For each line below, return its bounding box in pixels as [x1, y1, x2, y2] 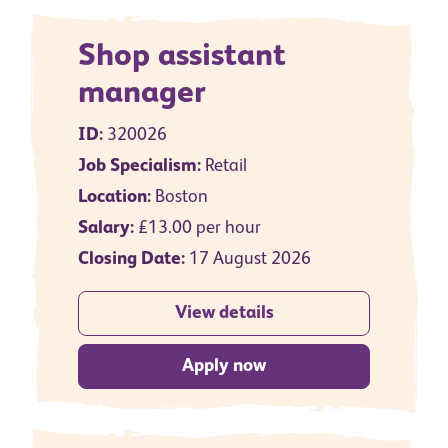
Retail [201, 157, 247, 176]
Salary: [78, 219, 134, 238]
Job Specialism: [78, 157, 201, 176]
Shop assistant [78, 41, 286, 73]
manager [78, 78, 206, 110]
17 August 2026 [185, 250, 311, 269]
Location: [78, 188, 151, 207]
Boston [151, 188, 208, 207]
